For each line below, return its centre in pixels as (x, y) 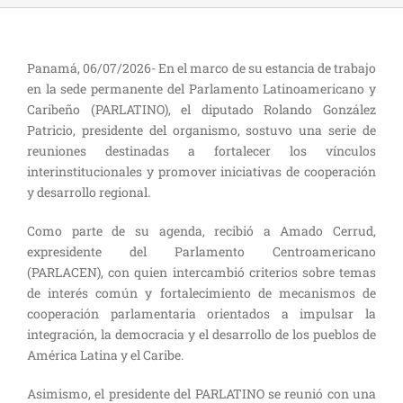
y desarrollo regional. (89, 192)
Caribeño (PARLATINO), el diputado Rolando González (201, 109)
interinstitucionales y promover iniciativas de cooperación (201, 171)
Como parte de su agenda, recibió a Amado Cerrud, (201, 231)
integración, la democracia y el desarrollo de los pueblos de (201, 334)
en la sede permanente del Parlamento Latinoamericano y (201, 89)
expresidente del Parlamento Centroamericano (201, 251)
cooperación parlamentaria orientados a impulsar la (201, 313)
